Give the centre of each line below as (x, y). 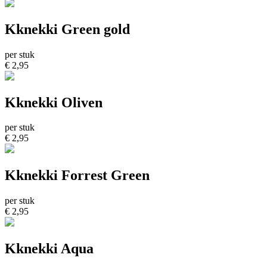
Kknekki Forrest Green (77, 176)
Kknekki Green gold (67, 29)
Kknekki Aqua (49, 249)
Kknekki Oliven (54, 102)
